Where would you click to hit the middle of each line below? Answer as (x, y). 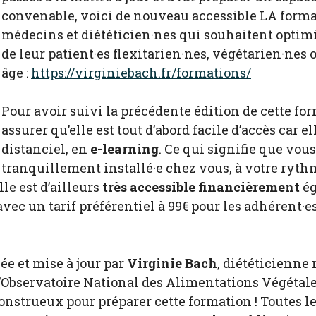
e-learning (124, 148)
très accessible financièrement (201, 187)
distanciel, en (46, 148)
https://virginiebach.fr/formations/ (141, 72)
